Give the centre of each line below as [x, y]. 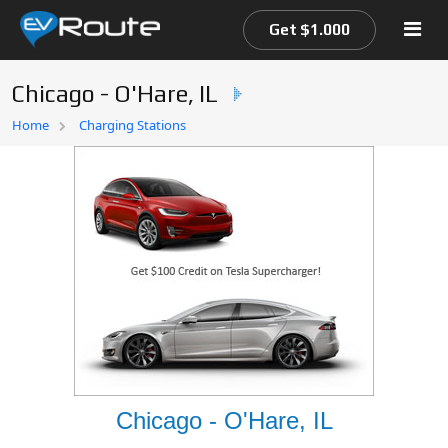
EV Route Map [70, 163]
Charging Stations [132, 125]
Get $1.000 [309, 29]
